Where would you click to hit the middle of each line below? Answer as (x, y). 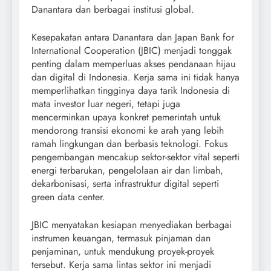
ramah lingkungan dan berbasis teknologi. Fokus (129, 144)
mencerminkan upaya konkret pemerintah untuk (126, 117)
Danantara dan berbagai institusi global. (113, 10)
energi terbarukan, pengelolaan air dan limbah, (127, 171)
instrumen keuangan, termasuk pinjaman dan (121, 238)
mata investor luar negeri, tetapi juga (106, 104)
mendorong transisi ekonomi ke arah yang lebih (128, 131)
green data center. (68, 197)
